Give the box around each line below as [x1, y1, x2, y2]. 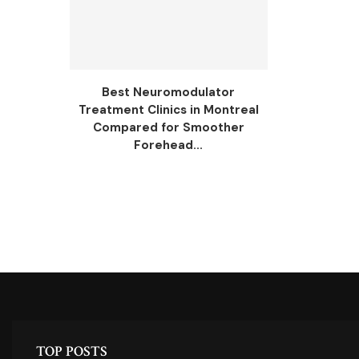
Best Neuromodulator [102, 83, 236, 100]
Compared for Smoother [92, 119, 244, 135]
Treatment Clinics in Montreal [78, 101, 259, 118]
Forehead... [134, 136, 204, 153]
